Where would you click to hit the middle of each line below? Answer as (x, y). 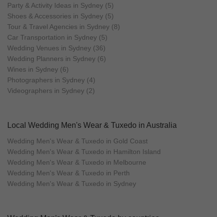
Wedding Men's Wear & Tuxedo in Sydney (72, 184)
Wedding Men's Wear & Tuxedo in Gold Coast (77, 141)
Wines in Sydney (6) (38, 69)
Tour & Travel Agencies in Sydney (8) (64, 27)
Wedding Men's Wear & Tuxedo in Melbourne (77, 162)
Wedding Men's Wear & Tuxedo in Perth (69, 173)
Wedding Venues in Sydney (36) (56, 48)
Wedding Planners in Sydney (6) (57, 59)
